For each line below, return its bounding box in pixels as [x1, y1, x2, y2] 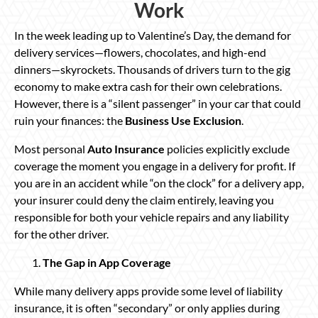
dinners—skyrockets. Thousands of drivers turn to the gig [14, 62, 290, 76]
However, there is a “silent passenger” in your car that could [14, 96, 301, 110]
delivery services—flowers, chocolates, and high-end [14, 45, 266, 59]
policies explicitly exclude [165, 141, 290, 155]
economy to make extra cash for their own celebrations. [14, 79, 282, 93]
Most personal [14, 141, 87, 155]
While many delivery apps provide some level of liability [14, 283, 283, 297]
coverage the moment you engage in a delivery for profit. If [14, 158, 295, 172]
